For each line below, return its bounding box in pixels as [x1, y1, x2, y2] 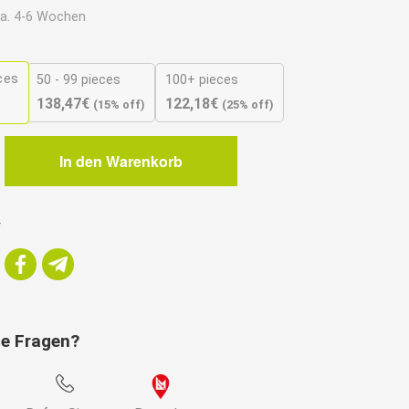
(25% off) [222, 97, 274, 111]
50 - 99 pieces [37, 71, 121, 88]
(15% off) [93, 97, 145, 111]
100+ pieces [165, 71, 238, 88]
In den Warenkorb [58, 150, 183, 172]
